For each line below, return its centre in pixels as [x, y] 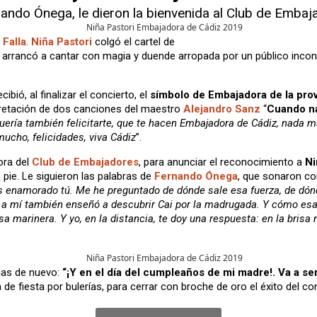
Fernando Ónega [196, 177]
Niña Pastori [62, 42]
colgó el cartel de [133, 42]
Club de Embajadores [85, 162]
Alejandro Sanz [222, 109]
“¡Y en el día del [101, 273]
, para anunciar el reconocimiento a [222, 162]
